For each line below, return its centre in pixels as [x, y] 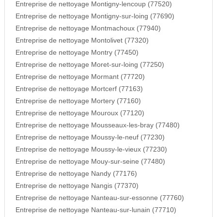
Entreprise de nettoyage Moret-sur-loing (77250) [90, 65]
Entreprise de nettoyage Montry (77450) [77, 53]
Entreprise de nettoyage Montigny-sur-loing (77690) [95, 16]
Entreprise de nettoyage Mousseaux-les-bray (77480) [97, 125]
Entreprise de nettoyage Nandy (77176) [76, 174]
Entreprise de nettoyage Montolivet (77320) [82, 41]
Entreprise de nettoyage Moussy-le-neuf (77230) [90, 138]
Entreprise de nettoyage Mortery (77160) [78, 101]
